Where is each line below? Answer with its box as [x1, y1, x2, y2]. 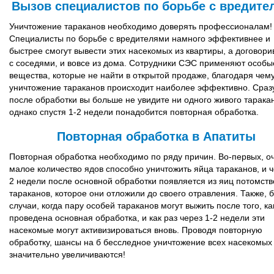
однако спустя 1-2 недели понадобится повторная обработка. [9, 107, 259, 117]
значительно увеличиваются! [9, 250, 125, 259]
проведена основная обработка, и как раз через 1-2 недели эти [9, 213, 265, 223]
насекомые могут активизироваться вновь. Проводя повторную [9, 225, 262, 235]
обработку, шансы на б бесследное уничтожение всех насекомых [9, 237, 272, 247]
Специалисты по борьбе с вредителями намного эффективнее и [9, 34, 270, 43]
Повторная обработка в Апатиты [56, 130, 256, 143]
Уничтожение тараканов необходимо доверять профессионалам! [9, 21, 272, 31]
